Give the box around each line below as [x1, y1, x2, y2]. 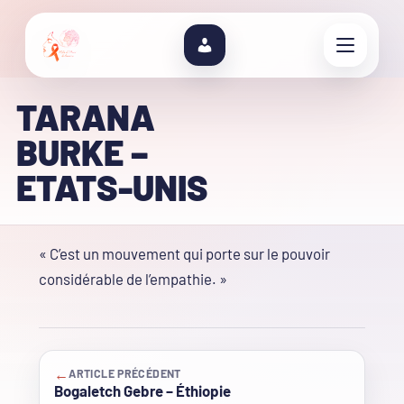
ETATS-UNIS [15, 166, 208, 208]
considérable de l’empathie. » [39, 270, 227, 289]
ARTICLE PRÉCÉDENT [69, 367, 181, 381]
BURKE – [15, 131, 148, 173]
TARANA [15, 96, 155, 138]
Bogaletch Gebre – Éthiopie [54, 381, 231, 400]
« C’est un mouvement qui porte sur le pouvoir [39, 244, 330, 263]
